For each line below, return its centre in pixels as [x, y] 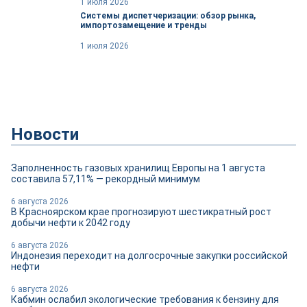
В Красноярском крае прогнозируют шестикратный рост [141, 211]
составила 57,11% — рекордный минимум [106, 179]
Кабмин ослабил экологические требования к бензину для [145, 299]
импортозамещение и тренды [144, 25]
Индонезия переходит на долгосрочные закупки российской [149, 255]
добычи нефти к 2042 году [71, 222]
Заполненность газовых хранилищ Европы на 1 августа [138, 168]
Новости [45, 134]
